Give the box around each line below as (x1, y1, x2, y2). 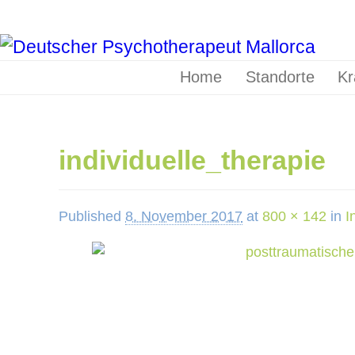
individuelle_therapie (59, 145, 326, 176)
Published (59, 208, 125, 224)
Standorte (245, 68, 315, 86)
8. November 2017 (125, 208, 242, 224)
